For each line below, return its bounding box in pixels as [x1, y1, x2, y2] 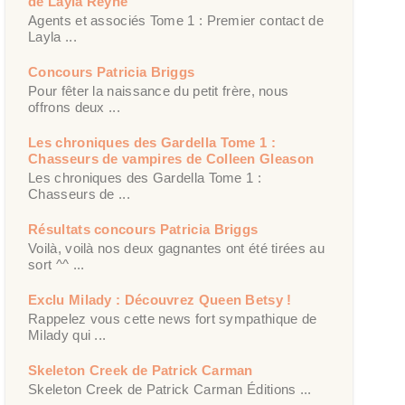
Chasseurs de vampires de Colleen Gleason [28, 150, 315, 166]
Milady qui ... [28, 326, 107, 343]
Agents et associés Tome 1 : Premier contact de [28, 12, 324, 28]
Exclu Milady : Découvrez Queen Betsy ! [28, 291, 292, 307]
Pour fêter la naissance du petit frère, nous [28, 82, 289, 99]
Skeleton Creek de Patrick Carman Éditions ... [28, 381, 312, 397]
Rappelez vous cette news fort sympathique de [28, 310, 317, 326]
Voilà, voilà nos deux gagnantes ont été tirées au [28, 240, 325, 256]
